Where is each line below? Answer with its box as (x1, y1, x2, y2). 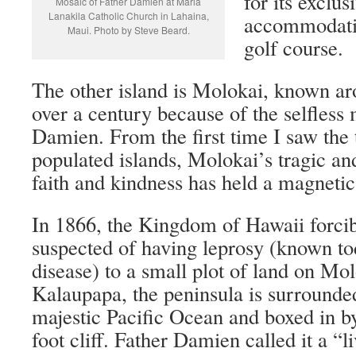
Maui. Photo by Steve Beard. (67, 22, 190, 37)
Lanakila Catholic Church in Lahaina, (48, 8, 209, 22)
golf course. (244, 33, 343, 61)
